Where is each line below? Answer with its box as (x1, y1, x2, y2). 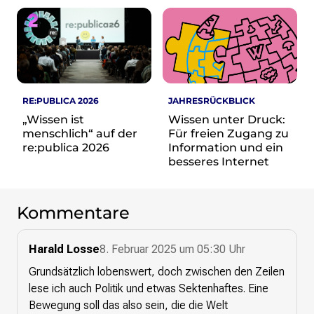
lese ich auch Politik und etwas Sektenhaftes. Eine (29, 282, 268, 296)
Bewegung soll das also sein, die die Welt (29, 299, 228, 313)
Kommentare (17, 203, 130, 224)
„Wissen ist (22, 113, 84, 127)
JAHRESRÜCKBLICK (168, 95, 255, 107)
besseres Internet (168, 155, 269, 169)
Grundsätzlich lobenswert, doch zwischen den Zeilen (29, 265, 285, 279)
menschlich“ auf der (22, 127, 137, 141)
